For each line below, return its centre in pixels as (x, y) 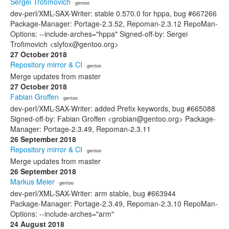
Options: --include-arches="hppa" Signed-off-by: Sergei (99, 34)
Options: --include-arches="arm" (62, 214)
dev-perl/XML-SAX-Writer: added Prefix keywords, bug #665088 (113, 108)
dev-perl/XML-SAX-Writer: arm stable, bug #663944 (93, 193)
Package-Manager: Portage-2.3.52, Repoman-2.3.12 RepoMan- (114, 24)
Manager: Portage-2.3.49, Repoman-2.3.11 (81, 129)
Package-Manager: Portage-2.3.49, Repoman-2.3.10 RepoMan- (114, 203)
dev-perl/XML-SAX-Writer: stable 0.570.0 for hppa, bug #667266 (113, 13)
